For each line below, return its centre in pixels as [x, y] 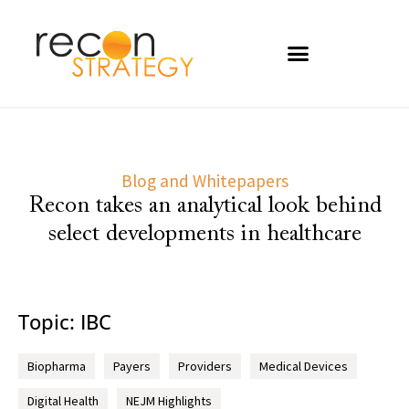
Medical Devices [304, 366]
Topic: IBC [65, 321]
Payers [132, 366]
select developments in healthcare [204, 234]
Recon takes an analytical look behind [204, 206]
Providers [205, 366]
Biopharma [57, 366]
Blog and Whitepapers [204, 180]
